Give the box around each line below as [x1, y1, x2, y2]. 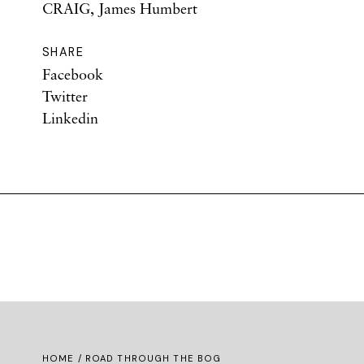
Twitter [42, 87, 88, 105]
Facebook [42, 65, 103, 83]
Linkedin [42, 109, 98, 127]
